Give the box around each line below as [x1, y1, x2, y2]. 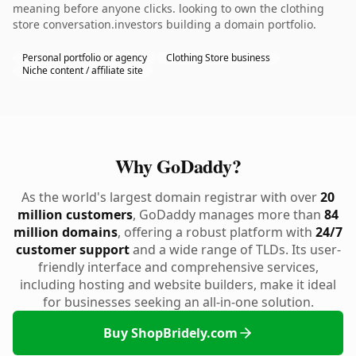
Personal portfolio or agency [22, 51, 147, 64]
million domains [14, 223, 118, 241]
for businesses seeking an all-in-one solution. [42, 293, 314, 311]
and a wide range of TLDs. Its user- [129, 241, 341, 258]
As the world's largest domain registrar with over [21, 188, 320, 206]
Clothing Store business [166, 51, 270, 64]
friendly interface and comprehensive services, [37, 258, 319, 276]
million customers [17, 206, 133, 223]
